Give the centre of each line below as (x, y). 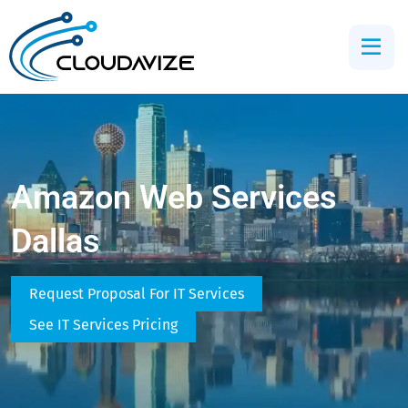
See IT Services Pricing (103, 325)
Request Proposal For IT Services (137, 294)
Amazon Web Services (174, 197)
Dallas (56, 241)
